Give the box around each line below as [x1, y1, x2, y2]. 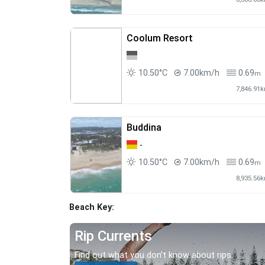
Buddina [126, 122, 161, 134]
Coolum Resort [126, 33, 193, 44]
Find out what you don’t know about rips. [75, 250, 233, 261]
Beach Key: [69, 202, 114, 213]
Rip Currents [75, 228, 152, 245]
